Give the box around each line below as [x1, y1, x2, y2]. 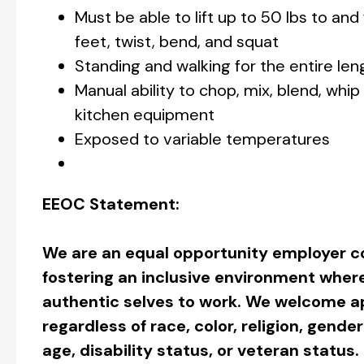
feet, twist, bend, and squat [75, 31, 279, 52]
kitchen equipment [75, 104, 214, 125]
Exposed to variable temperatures [75, 128, 334, 149]
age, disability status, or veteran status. [42, 340, 359, 361]
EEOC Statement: [42, 193, 180, 214]
